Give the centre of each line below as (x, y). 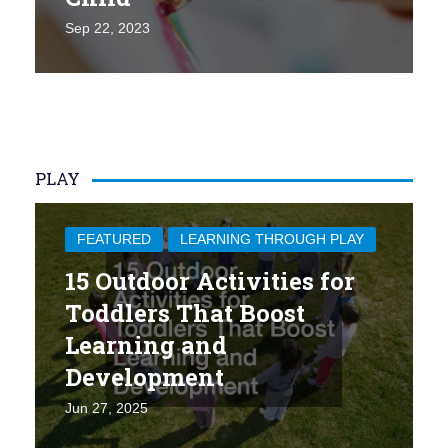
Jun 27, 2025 (106, 407)
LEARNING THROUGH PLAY (272, 238)
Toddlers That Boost (185, 312)
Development (144, 376)
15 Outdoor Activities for (210, 280)
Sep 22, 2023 (107, 27)
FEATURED (114, 238)
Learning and (146, 344)
